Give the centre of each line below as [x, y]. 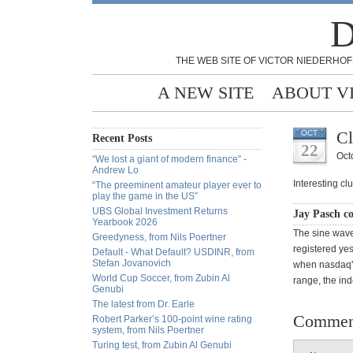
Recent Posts [122, 138]
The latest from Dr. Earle [143, 304]
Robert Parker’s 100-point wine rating [172, 319]
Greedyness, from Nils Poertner [159, 237]
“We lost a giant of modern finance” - [169, 159]
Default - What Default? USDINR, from [173, 252]
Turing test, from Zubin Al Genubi [162, 345]
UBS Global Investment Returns [160, 211]
